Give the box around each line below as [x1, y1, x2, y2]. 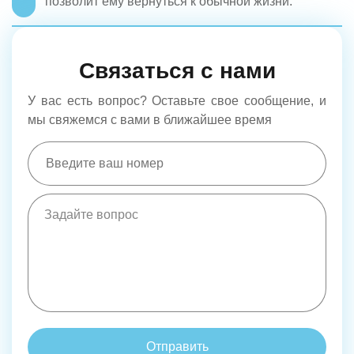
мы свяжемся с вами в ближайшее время [28, 112, 272, 126]
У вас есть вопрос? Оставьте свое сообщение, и [28, 93, 326, 107]
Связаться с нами [78, 58, 276, 83]
